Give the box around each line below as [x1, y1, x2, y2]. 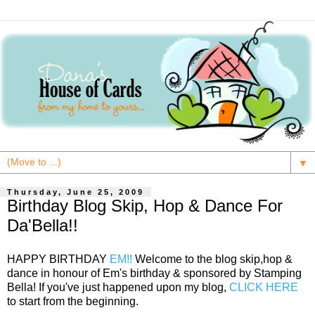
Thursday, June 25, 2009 [7, 188, 144, 197]
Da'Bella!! [7, 216, 78, 236]
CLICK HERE [229, 281, 298, 293]
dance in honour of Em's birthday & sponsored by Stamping [7, 266, 302, 279]
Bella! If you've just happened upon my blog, [7, 281, 229, 293]
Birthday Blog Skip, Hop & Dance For [7, 196, 283, 216]
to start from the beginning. [7, 295, 139, 307]
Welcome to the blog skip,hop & [135, 252, 292, 265]
